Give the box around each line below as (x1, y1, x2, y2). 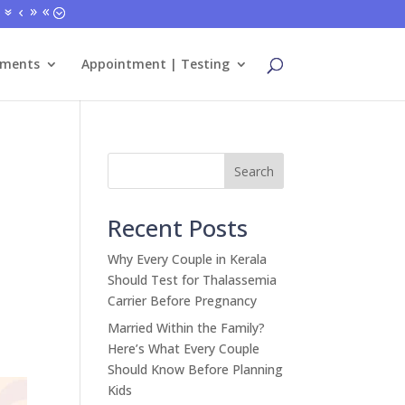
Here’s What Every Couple (108, 340, 260, 357)
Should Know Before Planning (108, 361, 284, 378)
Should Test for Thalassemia (108, 271, 278, 288)
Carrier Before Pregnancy (108, 292, 258, 309)
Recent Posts (108, 212, 249, 244)
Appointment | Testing (80, 55, 230, 72)
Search (233, 162, 274, 180)
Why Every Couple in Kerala (108, 250, 268, 268)
